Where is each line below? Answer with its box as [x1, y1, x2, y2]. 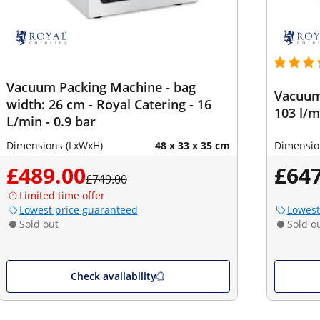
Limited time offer [19, 189, 105, 202]
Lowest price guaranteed [19, 203, 138, 216]
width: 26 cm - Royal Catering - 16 [6, 96, 211, 113]
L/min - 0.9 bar [6, 113, 96, 130]
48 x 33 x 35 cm [154, 139, 230, 152]
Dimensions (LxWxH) [6, 139, 103, 152]
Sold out [19, 217, 59, 231]
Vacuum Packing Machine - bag [6, 79, 196, 96]
